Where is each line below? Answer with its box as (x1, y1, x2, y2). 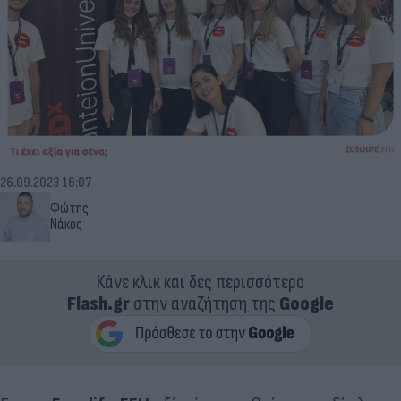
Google (279, 291, 334, 316)
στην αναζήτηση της (130, 291, 279, 316)
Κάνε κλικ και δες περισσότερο (97, 269, 304, 294)
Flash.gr (67, 291, 130, 316)
